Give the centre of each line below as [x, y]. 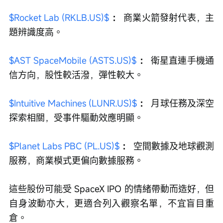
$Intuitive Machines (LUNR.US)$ [73, 103]
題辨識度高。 [36, 32]
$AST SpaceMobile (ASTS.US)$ [73, 60]
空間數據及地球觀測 [172, 146]
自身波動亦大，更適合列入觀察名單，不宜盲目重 [111, 203]
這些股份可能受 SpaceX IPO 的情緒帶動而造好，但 [111, 189]
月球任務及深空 [181, 103]
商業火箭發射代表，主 [167, 18]
